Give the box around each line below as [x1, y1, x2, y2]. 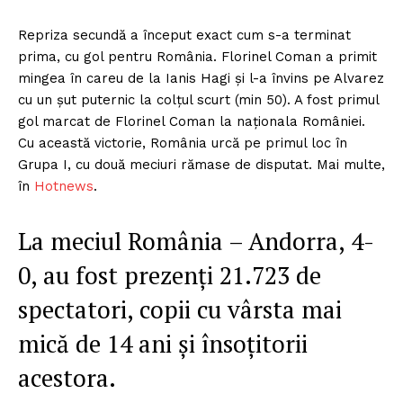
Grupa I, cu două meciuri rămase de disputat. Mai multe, [18, 157, 385, 174]
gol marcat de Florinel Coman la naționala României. [18, 113, 365, 130]
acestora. [18, 362, 116, 395]
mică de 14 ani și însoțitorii [18, 327, 308, 361]
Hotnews [34, 178, 94, 195]
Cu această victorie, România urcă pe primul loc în [18, 135, 347, 152]
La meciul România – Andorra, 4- [18, 225, 374, 258]
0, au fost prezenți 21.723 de [18, 259, 321, 292]
